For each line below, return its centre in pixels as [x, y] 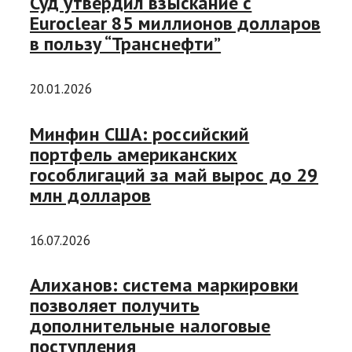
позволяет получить [115, 306]
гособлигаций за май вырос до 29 [174, 174]
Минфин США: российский [140, 134]
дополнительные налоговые [150, 326]
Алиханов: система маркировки [164, 285]
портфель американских [134, 154]
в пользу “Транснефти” [126, 43]
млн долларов [91, 195]
